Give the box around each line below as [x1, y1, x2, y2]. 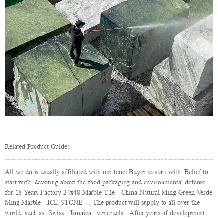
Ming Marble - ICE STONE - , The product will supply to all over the [5, 198, 200, 206]
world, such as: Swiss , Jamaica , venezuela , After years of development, [5, 208, 207, 217]
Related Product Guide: [5, 142, 69, 150]
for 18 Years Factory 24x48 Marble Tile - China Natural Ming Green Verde [5, 188, 212, 196]
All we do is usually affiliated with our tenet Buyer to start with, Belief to [5, 167, 208, 176]
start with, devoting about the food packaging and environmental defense [5, 178, 205, 186]
